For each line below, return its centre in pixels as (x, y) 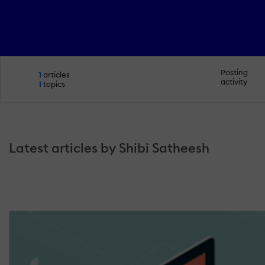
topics (54, 84)
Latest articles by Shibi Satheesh (109, 148)
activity (234, 82)
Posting (235, 72)
